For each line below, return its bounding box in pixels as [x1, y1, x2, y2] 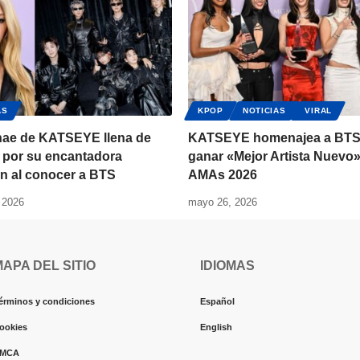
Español [200, 297, 235, 307]
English [200, 322, 232, 333]
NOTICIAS [242, 106, 286, 116]
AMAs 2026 [188, 168, 257, 182]
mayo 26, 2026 [188, 196, 257, 209]
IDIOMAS [200, 259, 255, 273]
